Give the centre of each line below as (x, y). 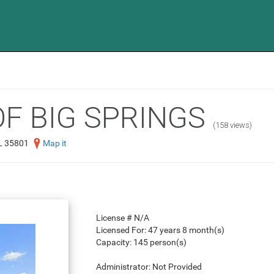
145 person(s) (160, 243)
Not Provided (177, 267)
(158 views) (232, 125)
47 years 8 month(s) (186, 230)
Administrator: (124, 267)
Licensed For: (122, 230)
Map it (55, 143)
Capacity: (114, 243)
